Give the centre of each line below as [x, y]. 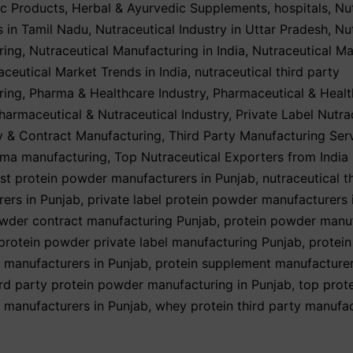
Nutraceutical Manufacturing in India [137, 51]
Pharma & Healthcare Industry [117, 93]
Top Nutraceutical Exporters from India [231, 157]
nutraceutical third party [267, 72]
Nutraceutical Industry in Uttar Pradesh [212, 30]
